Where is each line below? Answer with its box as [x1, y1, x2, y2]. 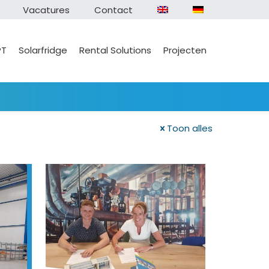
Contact [94, 4, 133, 16]
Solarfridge [19, 44, 67, 56]
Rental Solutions [79, 44, 151, 56]
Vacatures [23, 4, 70, 16]
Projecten [163, 44, 207, 56]
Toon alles [167, 122, 213, 134]
